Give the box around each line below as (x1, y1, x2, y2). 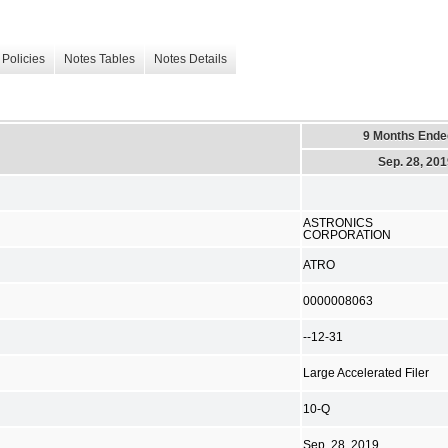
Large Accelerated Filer (303, 366, 429, 379)
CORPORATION (303, 228, 391, 241)
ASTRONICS (303, 216, 373, 229)
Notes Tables (64, 52, 135, 67)
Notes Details (154, 52, 227, 67)
